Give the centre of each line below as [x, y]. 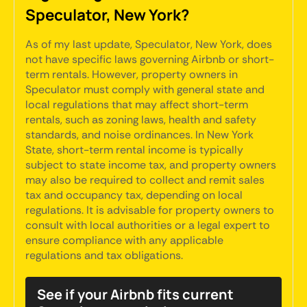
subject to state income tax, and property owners [151, 165]
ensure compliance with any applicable [124, 240]
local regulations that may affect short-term [137, 105]
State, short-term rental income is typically [134, 150]
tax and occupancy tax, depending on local [134, 195]
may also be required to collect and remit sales [145, 180]
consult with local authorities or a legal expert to [148, 225]
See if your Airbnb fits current [135, 294]
